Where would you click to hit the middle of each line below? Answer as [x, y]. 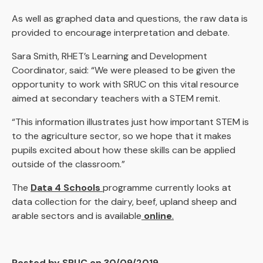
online [158, 216]
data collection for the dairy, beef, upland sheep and [124, 202]
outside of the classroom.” [68, 164]
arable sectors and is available [77, 216]
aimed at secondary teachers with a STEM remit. [116, 98]
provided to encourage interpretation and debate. [121, 33]
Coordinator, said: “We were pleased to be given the [124, 70]
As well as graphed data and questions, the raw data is [130, 18]
